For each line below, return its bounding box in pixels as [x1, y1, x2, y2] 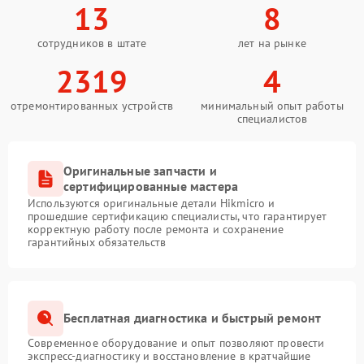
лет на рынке [238, 35, 306, 50]
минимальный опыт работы [201, 97, 344, 113]
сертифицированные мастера [63, 177, 239, 194]
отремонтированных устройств [10, 97, 174, 113]
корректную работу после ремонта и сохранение [28, 221, 284, 236]
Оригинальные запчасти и [63, 162, 217, 179]
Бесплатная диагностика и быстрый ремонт [63, 310, 322, 327]
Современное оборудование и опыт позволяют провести [28, 335, 325, 350]
